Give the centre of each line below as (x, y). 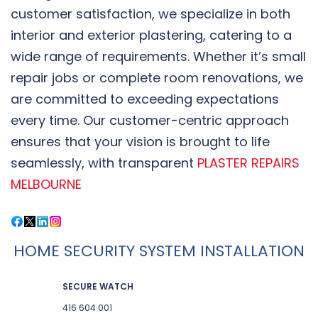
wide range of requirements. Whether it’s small (158, 56)
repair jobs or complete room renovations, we (157, 77)
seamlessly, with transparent (104, 163)
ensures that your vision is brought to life (140, 141)
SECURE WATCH (98, 286)
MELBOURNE (46, 184)
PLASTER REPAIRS (248, 163)
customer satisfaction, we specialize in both (150, 13)
